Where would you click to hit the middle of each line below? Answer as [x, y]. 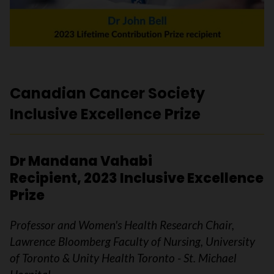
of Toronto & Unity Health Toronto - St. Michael [123, 257]
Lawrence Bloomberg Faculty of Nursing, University [132, 241]
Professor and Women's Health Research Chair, [122, 224]
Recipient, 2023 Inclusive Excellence [137, 178]
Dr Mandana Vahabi [82, 161]
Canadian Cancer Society [107, 93]
